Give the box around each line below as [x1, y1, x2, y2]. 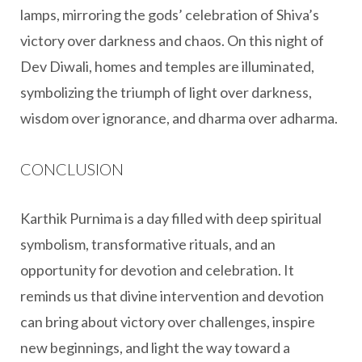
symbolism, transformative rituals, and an [20, 235, 276, 253]
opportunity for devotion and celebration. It [20, 261, 294, 279]
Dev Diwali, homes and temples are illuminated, [20, 57, 314, 75]
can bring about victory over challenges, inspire [20, 313, 315, 330]
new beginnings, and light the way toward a [20, 339, 290, 356]
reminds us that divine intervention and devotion [20, 287, 324, 305]
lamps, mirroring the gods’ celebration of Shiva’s [20, 6, 319, 23]
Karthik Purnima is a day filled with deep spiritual [20, 209, 322, 227]
